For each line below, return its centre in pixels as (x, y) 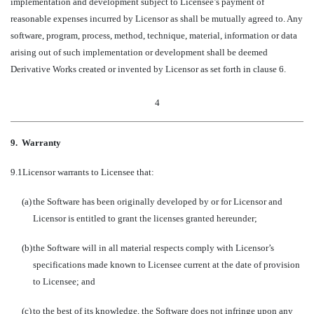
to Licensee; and (64, 281)
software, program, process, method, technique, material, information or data (154, 35)
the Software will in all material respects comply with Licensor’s (153, 248)
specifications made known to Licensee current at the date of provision (166, 265)
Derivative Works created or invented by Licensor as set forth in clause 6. (148, 69)
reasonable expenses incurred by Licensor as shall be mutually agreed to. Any (157, 19)
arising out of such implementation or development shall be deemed (139, 52)
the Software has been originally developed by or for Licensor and (158, 202)
